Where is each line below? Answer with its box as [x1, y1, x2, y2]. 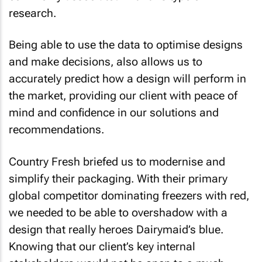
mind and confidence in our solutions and [9, 106, 219, 119]
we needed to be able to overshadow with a [9, 205, 227, 219]
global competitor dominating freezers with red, [9, 188, 249, 202]
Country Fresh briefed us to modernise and [9, 154, 225, 168]
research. [9, 6, 56, 20]
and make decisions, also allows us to [9, 55, 202, 68]
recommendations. [9, 123, 104, 136]
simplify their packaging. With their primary [9, 171, 227, 185]
